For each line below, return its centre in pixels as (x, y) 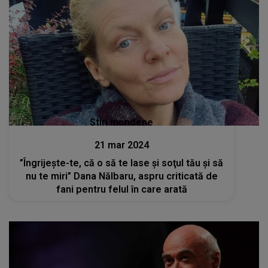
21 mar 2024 (121, 145)
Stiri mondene (122, 122)
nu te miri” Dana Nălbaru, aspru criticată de (121, 176)
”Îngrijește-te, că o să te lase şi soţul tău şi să (122, 163)
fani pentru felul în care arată (121, 189)
